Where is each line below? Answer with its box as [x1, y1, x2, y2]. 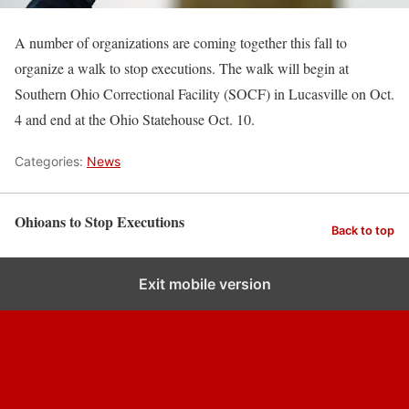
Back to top [331, 224, 394, 238]
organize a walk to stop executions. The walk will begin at [15, 58, 349, 78]
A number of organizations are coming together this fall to [15, 32, 347, 52]
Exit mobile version [138, 274, 271, 293]
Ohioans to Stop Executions [15, 210, 184, 232]
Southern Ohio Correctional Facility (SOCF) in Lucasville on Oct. [15, 83, 394, 103]
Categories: [15, 152, 87, 169]
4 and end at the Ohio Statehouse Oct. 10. [15, 109, 255, 129]
